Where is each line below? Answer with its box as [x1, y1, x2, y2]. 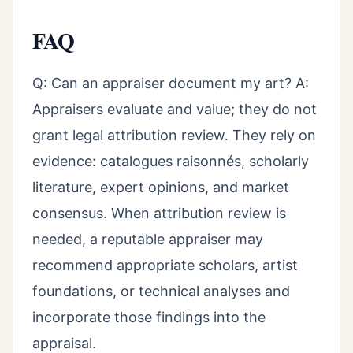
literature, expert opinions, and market [32, 179, 289, 196]
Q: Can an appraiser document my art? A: [32, 75, 309, 92]
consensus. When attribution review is [32, 205, 286, 222]
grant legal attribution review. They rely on [32, 127, 316, 144]
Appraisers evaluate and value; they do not [32, 101, 317, 118]
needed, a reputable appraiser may [32, 231, 263, 248]
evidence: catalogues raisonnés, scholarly [32, 153, 309, 170]
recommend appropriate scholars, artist [32, 257, 298, 274]
